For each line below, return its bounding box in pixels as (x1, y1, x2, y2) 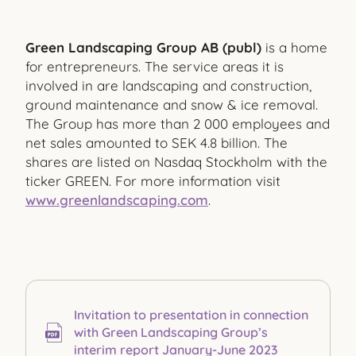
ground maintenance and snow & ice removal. (25, 96, 318, 113)
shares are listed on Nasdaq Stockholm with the (25, 153, 327, 170)
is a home (265, 39, 327, 56)
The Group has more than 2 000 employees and (25, 115, 330, 132)
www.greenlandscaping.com (25, 192, 208, 208)
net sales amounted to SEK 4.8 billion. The (25, 134, 288, 151)
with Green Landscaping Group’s (73, 324, 268, 340)
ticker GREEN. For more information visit (25, 172, 281, 189)
